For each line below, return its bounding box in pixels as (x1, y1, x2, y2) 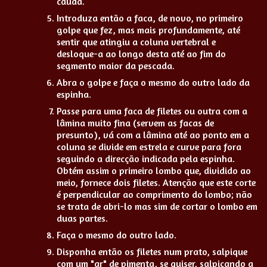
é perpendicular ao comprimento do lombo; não (57, 188, 252, 200)
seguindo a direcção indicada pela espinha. (57, 152, 235, 164)
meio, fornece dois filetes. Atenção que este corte (57, 176, 256, 188)
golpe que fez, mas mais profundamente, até (57, 23, 240, 36)
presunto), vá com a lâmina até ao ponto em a (57, 128, 249, 141)
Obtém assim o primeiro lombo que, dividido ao (57, 164, 251, 176)
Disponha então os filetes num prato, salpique (57, 245, 247, 257)
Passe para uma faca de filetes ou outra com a (57, 104, 247, 117)
